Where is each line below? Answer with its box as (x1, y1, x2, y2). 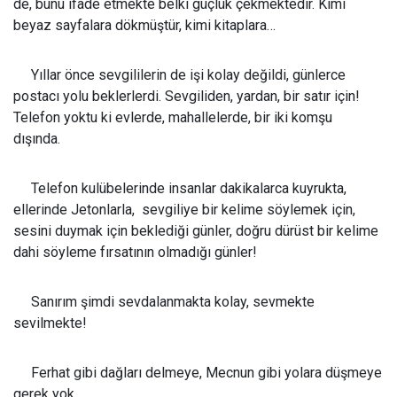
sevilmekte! (13, 315, 87, 332)
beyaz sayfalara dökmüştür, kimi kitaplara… (13, 17, 276, 35)
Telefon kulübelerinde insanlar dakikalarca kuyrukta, (13, 180, 346, 198)
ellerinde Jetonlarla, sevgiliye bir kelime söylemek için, (13, 201, 355, 219)
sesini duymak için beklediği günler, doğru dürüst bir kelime (13, 222, 378, 240)
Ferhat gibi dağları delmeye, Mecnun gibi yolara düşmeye (13, 364, 382, 382)
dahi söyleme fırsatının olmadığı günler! (13, 244, 257, 261)
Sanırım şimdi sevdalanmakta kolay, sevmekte (13, 293, 315, 311)
